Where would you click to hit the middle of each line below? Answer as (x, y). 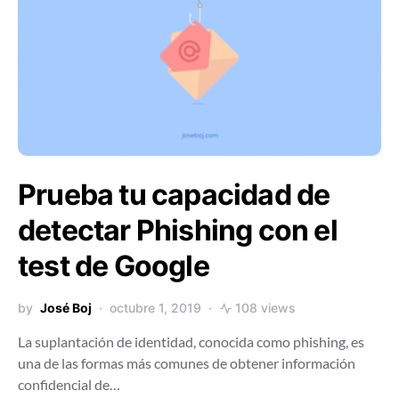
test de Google (114, 266)
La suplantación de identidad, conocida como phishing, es (191, 342)
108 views (265, 308)
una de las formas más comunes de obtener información (187, 363)
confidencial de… (69, 384)
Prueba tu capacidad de (174, 195)
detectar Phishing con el (178, 230)
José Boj (66, 308)
